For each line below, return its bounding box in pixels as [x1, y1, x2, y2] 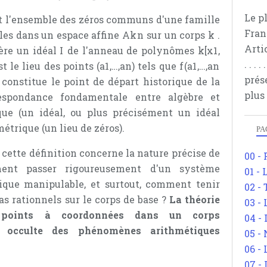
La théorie [169, 193, 221, 206]
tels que [135, 60, 179, 73]
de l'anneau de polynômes [64, 44, 198, 57]
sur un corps [144, 29, 208, 42]
